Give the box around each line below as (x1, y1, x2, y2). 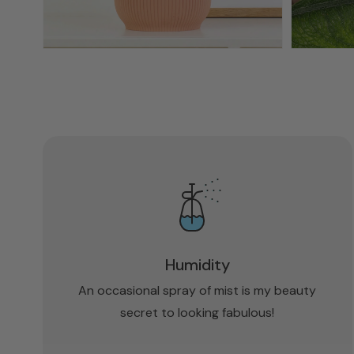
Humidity (164, 254, 230, 275)
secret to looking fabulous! (120, 303, 275, 321)
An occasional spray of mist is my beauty (78, 281, 317, 299)
